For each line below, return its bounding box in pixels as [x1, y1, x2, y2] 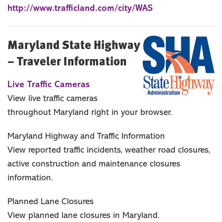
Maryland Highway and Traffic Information [7, 131, 165, 141]
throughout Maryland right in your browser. [7, 108, 172, 117]
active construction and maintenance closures [7, 159, 180, 169]
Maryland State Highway [7, 35, 140, 53]
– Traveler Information [7, 52, 127, 69]
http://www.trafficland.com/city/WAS [7, 3, 153, 13]
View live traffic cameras [7, 94, 98, 104]
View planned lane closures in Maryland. [7, 211, 160, 221]
